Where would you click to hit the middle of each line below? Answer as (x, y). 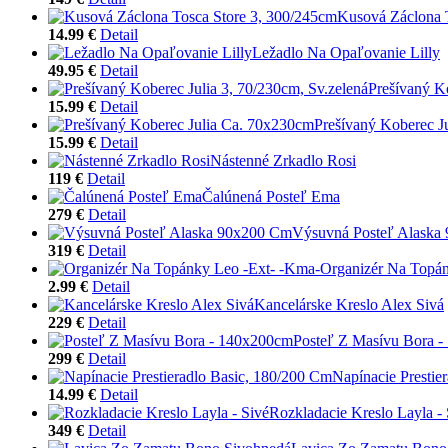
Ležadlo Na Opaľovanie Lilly (346, 52)
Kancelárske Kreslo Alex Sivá (349, 304)
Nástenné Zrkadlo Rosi (283, 160)
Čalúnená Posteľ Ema (271, 196)
